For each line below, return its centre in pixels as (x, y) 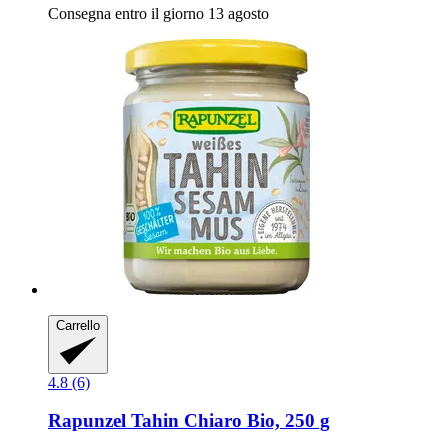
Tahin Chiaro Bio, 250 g (228, 421)
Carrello (78, 326)
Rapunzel (87, 421)
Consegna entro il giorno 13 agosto (158, 14)
